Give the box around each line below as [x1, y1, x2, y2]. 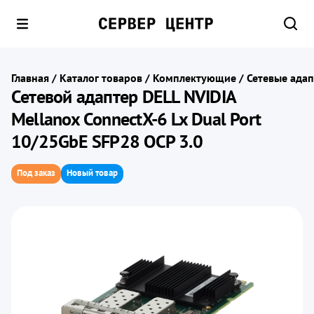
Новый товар [67, 167, 118, 179]
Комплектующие [153, 71, 236, 85]
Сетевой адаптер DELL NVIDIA [11, 85, 235, 108]
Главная [11, 71, 49, 85]
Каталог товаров [60, 71, 142, 85]
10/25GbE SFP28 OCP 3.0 [11, 130, 203, 153]
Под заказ [17, 167, 55, 179]
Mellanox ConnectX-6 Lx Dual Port [11, 107, 261, 130]
